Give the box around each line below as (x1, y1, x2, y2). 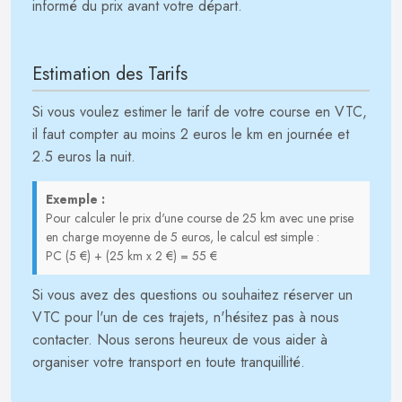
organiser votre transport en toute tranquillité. (32, 352, 305, 372)
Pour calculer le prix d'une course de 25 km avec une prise (46, 209, 354, 227)
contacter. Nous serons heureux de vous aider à (32, 329, 328, 350)
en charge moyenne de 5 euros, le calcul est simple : (46, 228, 319, 246)
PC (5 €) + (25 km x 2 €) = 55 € (46, 247, 217, 265)
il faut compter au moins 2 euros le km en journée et (32, 124, 349, 144)
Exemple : (46, 190, 105, 208)
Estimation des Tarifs (32, 61, 188, 87)
